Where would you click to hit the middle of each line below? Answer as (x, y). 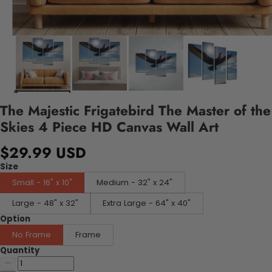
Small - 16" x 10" (42, 182)
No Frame (32, 234)
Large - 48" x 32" (45, 203)
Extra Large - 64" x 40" (147, 203)
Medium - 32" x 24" (134, 182)
